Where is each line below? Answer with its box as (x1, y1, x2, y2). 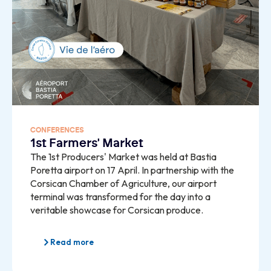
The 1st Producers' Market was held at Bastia (30, 150, 217, 163)
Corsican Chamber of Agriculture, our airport (30, 177, 217, 189)
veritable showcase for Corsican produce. (30, 203, 203, 216)
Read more (50, 237, 94, 247)
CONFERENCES (30, 126, 84, 134)
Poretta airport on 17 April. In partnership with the (30, 163, 234, 176)
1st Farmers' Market (30, 137, 143, 149)
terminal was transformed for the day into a (30, 190, 211, 203)
